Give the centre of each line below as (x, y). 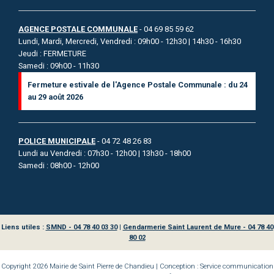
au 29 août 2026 (55, 97)
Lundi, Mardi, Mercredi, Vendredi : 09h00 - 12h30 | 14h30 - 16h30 (130, 41)
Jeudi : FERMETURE (52, 53)
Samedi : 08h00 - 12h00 (59, 165)
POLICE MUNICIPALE (57, 141)
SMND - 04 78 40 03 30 (81, 227)
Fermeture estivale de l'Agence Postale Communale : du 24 (138, 84)
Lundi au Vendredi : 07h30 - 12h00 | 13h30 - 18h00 (105, 153)
